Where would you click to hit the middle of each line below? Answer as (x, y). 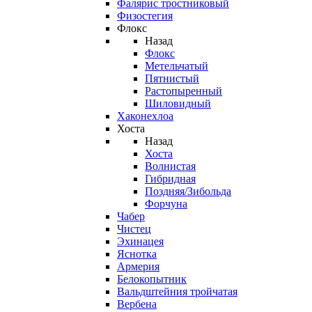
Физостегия (145, 16)
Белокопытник (152, 279)
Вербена (137, 304)
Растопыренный (184, 91)
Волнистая (170, 166)
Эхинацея (140, 241)
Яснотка (137, 254)
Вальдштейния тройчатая (177, 291)
